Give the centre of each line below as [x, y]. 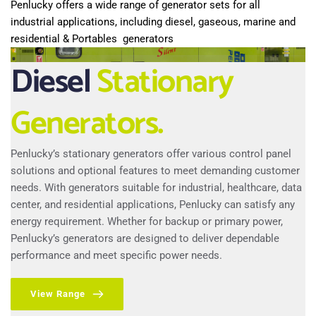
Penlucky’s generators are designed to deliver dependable [145, 239]
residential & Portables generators [92, 39]
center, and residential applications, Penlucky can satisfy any [153, 205]
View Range [58, 294]
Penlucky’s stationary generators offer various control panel [151, 154]
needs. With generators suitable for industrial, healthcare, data [156, 188]
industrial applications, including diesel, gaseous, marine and [153, 22]
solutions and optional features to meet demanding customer [155, 171]
